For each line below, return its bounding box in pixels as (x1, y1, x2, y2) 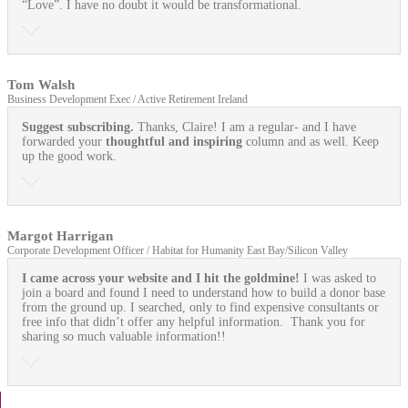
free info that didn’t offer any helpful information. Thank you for (22, 315, 365, 330)
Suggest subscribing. (22, 120, 138, 135)
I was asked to (300, 271, 376, 286)
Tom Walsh (7, 77, 75, 93)
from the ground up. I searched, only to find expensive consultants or (22, 301, 379, 315)
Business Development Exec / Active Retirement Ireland (7, 93, 248, 107)
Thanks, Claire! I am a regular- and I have (138, 120, 356, 135)
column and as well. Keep (242, 135, 379, 149)
